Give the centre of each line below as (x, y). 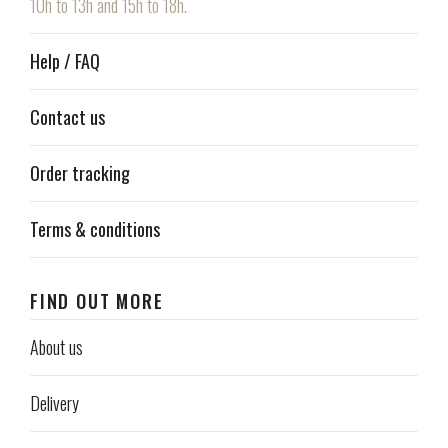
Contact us (67, 116)
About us (56, 346)
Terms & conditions (95, 228)
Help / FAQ (65, 60)
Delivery (54, 402)
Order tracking (80, 172)
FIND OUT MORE (97, 300)
